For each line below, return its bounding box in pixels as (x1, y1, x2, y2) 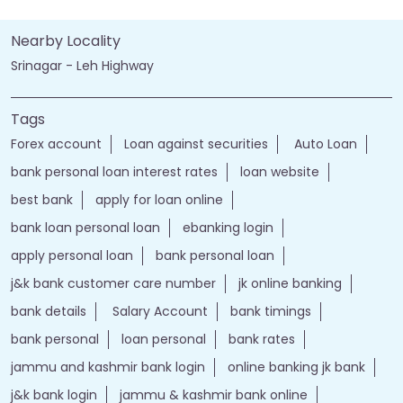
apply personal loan (11, 246, 133, 265)
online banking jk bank (228, 358, 365, 377)
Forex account (11, 135, 102, 154)
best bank (11, 191, 73, 210)
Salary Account (109, 302, 208, 321)
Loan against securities (124, 135, 268, 154)
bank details (11, 302, 86, 321)
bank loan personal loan (11, 219, 160, 237)
